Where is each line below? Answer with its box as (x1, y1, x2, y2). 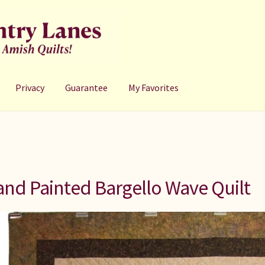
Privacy (15, 81, 45, 93)
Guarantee (65, 81, 108, 93)
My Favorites (128, 81, 179, 93)
